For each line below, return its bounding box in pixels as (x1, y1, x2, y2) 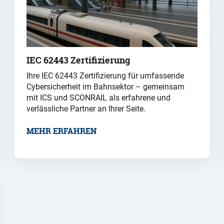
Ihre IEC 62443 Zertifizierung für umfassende (26, 71, 184, 81)
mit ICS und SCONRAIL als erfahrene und (26, 93, 170, 103)
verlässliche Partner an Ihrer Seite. (26, 104, 145, 114)
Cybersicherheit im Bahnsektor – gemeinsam (26, 82, 184, 92)
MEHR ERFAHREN (26, 125, 96, 137)
